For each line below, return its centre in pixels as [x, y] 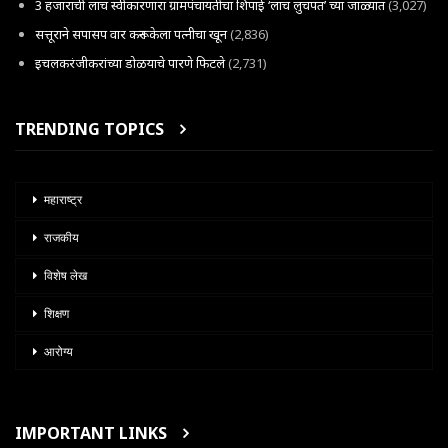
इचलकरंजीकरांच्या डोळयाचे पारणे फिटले [130, 62]
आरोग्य [58, 352]
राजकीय [61, 238]
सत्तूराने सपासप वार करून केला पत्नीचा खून [131, 33]
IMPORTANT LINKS [91, 433]
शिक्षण [56, 314]
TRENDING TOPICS [89, 128]
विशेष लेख [65, 276]
